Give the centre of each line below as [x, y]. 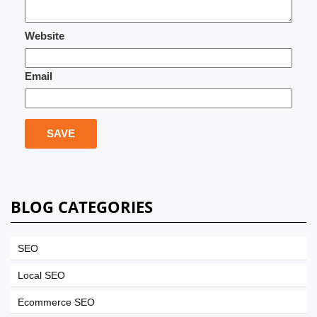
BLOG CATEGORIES [82, 207]
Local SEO [41, 275]
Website [45, 36]
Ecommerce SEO [56, 302]
